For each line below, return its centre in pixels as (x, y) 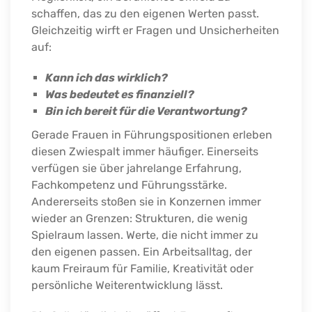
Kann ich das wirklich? (107, 77)
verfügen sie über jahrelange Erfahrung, (136, 168)
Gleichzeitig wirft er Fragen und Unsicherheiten (155, 30)
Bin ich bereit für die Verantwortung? (146, 111)
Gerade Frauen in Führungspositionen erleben (152, 134)
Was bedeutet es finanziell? (120, 94)
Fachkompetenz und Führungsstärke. (129, 185)
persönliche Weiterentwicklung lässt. (127, 285)
